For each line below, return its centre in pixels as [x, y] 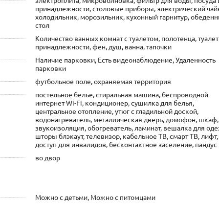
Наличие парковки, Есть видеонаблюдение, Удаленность [125, 59]
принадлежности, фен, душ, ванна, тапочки [103, 46]
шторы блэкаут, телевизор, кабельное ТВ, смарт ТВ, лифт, [126, 136]
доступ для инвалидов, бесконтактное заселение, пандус [126, 144]
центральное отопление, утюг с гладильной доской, [117, 111]
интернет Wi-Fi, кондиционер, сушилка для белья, [114, 102]
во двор [47, 157]
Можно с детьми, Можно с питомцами [95, 197]
